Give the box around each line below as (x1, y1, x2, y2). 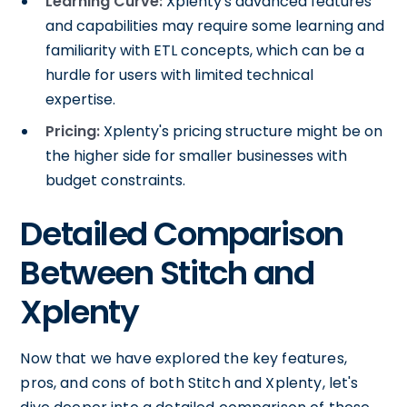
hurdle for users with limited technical (45, 65, 314, 85)
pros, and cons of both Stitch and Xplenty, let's (20, 372, 359, 393)
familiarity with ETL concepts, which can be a (45, 40, 365, 61)
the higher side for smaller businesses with (45, 145, 348, 166)
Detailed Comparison (20, 211, 344, 257)
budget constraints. (45, 170, 186, 191)
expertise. (45, 89, 116, 110)
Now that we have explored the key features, (20, 348, 347, 369)
